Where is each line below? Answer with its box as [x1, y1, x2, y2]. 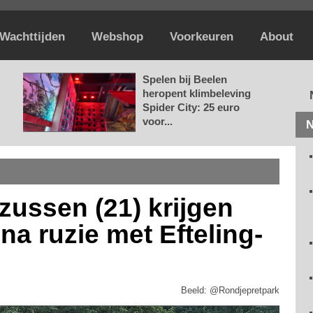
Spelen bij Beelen [143, 73, 227, 85]
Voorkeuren [170, 30, 233, 43]
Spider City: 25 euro [143, 101, 240, 113]
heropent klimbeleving [143, 87, 251, 99]
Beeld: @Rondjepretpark [181, 285, 279, 296]
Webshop [92, 30, 143, 43]
